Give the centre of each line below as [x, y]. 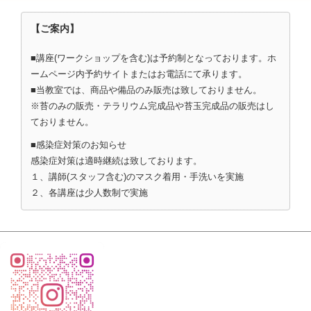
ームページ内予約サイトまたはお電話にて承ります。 [139, 74]
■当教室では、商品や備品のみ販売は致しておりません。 [146, 90]
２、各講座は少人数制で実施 [89, 192]
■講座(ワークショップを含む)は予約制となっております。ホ [153, 58]
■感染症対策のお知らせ [78, 144]
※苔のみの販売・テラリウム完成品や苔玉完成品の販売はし [152, 106]
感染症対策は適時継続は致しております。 [116, 160]
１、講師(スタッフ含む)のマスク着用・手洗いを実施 [137, 176]
